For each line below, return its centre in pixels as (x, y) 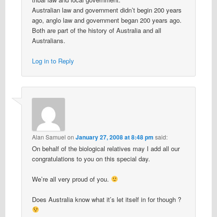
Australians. (48, 41)
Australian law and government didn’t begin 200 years (107, 10)
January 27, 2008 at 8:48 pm (114, 137)
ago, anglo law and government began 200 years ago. (107, 20)
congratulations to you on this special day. (91, 158)
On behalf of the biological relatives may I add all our (106, 148)
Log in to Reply (53, 61)
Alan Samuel (49, 137)
